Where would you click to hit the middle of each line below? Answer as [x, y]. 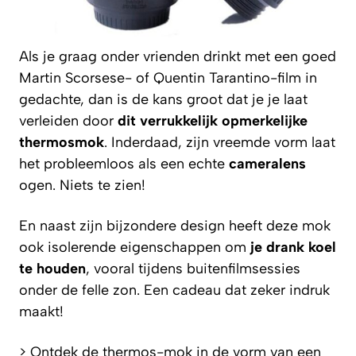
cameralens [267, 163]
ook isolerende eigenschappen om [135, 247]
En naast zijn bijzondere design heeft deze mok [175, 225]
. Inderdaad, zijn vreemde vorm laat [220, 142]
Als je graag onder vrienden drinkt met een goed [178, 56]
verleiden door [68, 120]
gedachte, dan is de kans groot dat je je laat [163, 99]
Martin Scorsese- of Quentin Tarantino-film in [168, 77]
